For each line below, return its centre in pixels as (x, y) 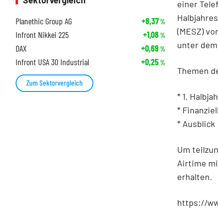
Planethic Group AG (44, 21)
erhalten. (195, 176)
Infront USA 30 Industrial (52, 62)
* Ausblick (196, 123)
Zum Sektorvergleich (54, 83)
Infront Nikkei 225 (42, 35)
